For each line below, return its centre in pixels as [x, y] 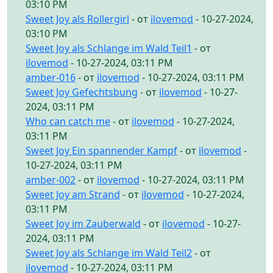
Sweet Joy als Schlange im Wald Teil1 [109, 48]
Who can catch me [68, 121]
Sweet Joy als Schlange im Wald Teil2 [109, 253]
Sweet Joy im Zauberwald [83, 223]
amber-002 [51, 179]
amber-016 [51, 77]
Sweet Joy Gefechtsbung [82, 92]
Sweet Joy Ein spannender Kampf [101, 150]
